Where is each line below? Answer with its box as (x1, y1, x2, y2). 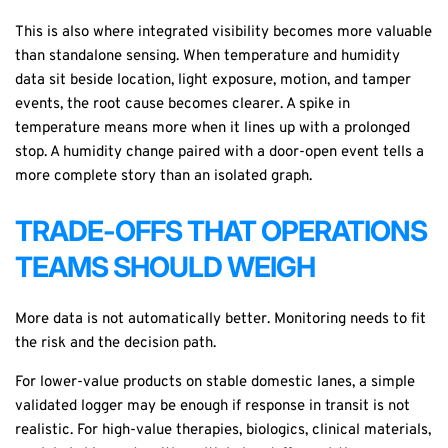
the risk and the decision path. (15, 333, 216, 353)
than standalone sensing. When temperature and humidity (15, 47, 400, 67)
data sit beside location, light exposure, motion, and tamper (15, 71, 411, 91)
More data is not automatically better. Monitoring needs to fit (15, 309, 426, 329)
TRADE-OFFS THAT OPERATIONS (15, 213, 427, 248)
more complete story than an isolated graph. (15, 167, 312, 187)
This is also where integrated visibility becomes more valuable (15, 23, 432, 43)
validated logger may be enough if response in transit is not (15, 396, 410, 416)
